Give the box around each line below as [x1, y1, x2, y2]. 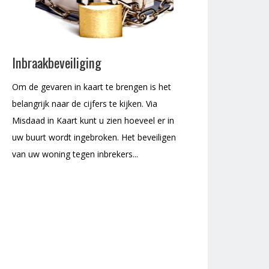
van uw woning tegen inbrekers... [12, 148, 138, 160]
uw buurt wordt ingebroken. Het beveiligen [12, 131, 176, 144]
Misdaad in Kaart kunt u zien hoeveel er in [12, 115, 174, 127]
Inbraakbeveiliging [12, 52, 101, 73]
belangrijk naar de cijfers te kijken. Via [12, 98, 157, 110]
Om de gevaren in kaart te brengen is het [12, 81, 171, 93]
